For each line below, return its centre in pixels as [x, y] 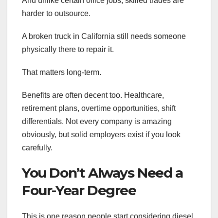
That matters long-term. [62, 72]
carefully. [37, 147]
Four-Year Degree [79, 190]
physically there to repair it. [68, 49]
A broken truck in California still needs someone [104, 36]
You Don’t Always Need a [102, 173]
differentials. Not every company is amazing [97, 121]
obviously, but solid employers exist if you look [101, 134]
